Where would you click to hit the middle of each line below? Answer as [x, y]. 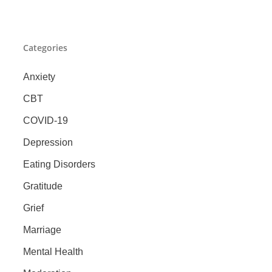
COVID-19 [45, 120]
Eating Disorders [59, 164]
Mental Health [53, 251]
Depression [48, 142]
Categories [45, 47]
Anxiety [39, 76]
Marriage [42, 229]
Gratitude [42, 186]
